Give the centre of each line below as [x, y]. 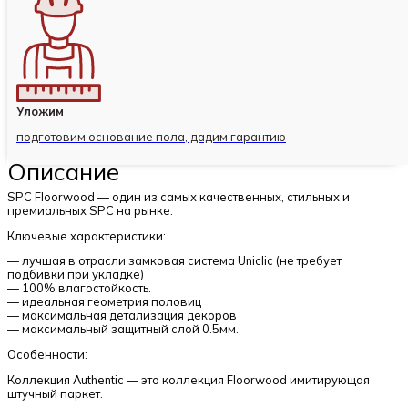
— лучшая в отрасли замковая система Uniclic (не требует [174, 261]
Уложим [40, 112]
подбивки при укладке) [76, 275]
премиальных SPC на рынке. [90, 210]
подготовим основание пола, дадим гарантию [151, 137]
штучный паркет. [55, 393]
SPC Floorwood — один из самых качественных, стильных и [178, 196]
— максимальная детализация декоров [122, 316]
